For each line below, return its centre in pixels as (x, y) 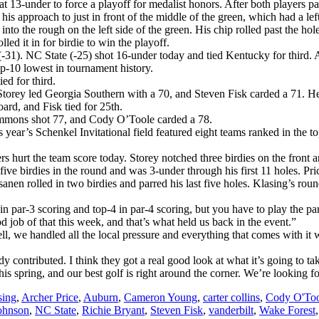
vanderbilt (231, 310)
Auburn (101, 297)
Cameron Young (161, 297)
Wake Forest (287, 310)
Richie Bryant (113, 310)
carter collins (231, 297)
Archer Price (50, 297)
